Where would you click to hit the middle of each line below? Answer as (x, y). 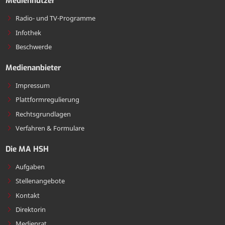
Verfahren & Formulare (50, 128)
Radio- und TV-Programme (56, 18)
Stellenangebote (40, 181)
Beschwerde (34, 46)
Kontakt (28, 195)
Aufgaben (30, 166)
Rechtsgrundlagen (43, 114)
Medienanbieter (33, 68)
